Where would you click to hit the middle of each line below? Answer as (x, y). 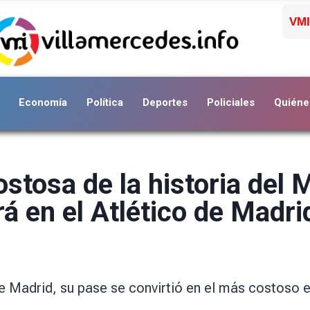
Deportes (165, 102)
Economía (43, 102)
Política (105, 102)
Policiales (231, 102)
